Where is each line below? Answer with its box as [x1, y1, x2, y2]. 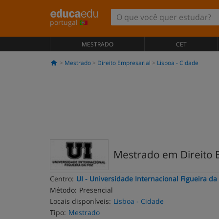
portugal [50, 18, 80, 27]
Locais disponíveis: [50, 197, 111, 206]
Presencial [79, 185, 113, 195]
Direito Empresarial [97, 59, 151, 67]
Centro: [50, 174, 74, 183]
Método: [50, 185, 77, 195]
